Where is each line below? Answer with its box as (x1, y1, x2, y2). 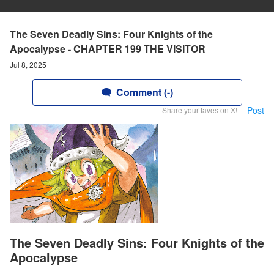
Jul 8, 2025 (10, 59, 46, 70)
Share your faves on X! (162, 105, 237, 115)
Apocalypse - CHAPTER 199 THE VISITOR (10, 42, 206, 56)
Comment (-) (116, 85, 173, 99)
